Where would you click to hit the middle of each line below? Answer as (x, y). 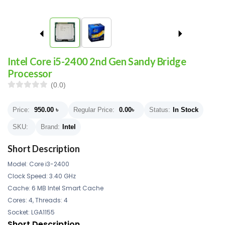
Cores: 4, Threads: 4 (38, 200)
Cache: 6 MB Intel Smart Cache (55, 188)
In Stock (186, 110)
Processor (30, 73)
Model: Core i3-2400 (38, 164)
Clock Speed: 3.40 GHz (42, 176)
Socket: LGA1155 (31, 212)
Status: (160, 110)
